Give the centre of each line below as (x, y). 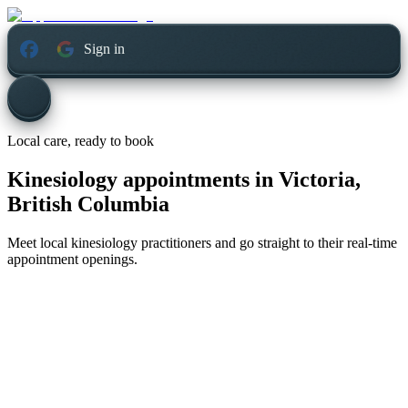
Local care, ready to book (81, 141)
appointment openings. (72, 260)
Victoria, (320, 180)
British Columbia (88, 204)
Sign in (105, 49)
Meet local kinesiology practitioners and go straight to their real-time (202, 243)
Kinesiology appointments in (140, 180)
